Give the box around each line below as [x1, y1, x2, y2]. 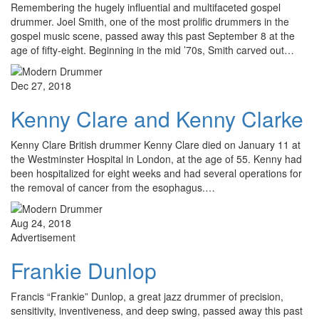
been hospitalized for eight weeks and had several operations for [11, 166, 302, 181]
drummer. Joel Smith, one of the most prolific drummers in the [11, 14, 289, 29]
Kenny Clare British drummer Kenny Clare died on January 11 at [11, 137, 300, 152]
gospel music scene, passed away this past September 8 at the [11, 28, 295, 43]
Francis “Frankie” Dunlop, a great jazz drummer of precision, [11, 289, 283, 304]
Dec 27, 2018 [11, 78, 71, 93]
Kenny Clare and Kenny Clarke [11, 103, 303, 135]
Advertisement [11, 230, 75, 245]
